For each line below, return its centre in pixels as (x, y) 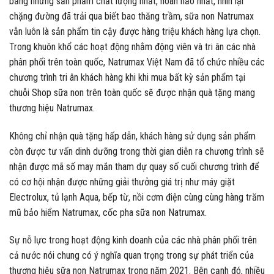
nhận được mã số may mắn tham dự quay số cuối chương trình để (134, 166)
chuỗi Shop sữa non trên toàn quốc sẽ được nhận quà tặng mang (132, 92)
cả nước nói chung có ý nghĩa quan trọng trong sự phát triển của (131, 256)
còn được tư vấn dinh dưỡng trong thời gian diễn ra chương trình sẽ (137, 151)
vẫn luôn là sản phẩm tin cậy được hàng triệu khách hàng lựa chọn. (135, 31)
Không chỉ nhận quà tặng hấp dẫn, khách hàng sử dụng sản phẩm (132, 136)
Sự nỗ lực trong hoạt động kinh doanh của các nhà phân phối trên (133, 240)
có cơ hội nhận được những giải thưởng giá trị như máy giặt (122, 182)
